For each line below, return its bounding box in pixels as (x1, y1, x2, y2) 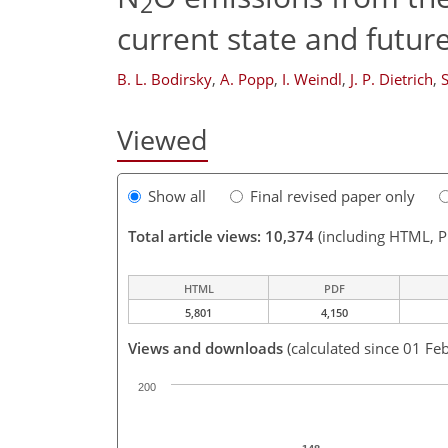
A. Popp (220, 69, 274, 89)
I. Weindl (282, 69, 342, 89)
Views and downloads (128, 338, 283, 359)
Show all (148, 186, 206, 207)
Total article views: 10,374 (128, 226, 314, 247)
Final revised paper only (250, 186, 415, 207)
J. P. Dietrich (350, 69, 433, 89)
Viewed (117, 121, 208, 158)
